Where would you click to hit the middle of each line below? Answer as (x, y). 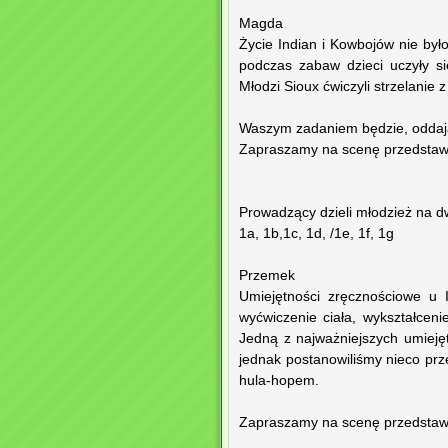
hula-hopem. (279, 381)
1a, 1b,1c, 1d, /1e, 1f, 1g (316, 234)
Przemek (267, 276)
